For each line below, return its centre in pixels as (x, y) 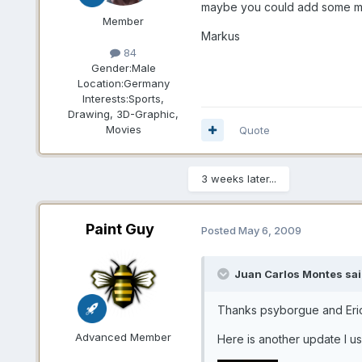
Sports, (147, 98)
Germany (146, 83)
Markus (220, 36)
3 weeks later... (238, 178)
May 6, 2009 (269, 230)
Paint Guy (120, 229)
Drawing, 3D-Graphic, (124, 114)
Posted (219, 230)
